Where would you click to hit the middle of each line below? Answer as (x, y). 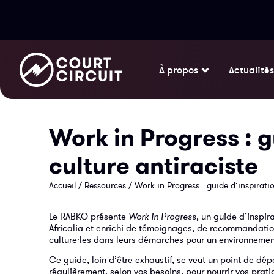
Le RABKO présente (89, 216)
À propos (179, 70)
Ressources (105, 185)
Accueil (62, 185)
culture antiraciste (154, 165)
